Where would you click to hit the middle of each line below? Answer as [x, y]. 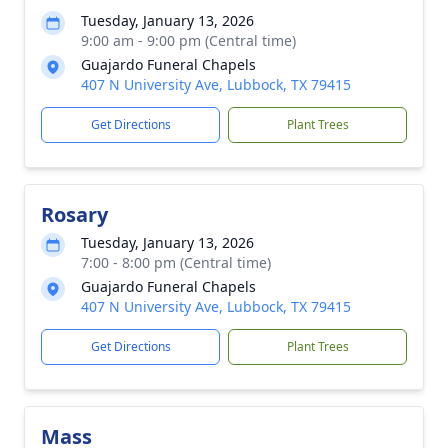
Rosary [74, 214]
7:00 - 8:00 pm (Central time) [176, 262]
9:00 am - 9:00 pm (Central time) [188, 40]
